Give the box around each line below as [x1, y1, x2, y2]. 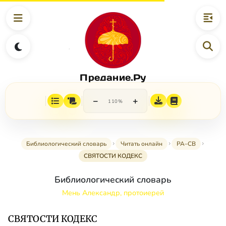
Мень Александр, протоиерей [62, 188, 164, 198]
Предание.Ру [80, 71, 146, 83]
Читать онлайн [121, 140, 162, 148]
